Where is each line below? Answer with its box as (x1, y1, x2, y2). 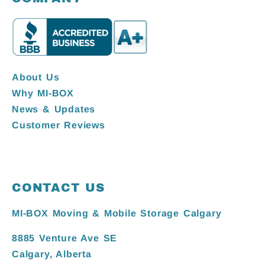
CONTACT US (12, 181, 105, 195)
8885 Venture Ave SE (12, 232, 118, 243)
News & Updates (12, 104, 96, 114)
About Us (12, 72, 60, 82)
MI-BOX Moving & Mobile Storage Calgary (12, 208, 222, 219)
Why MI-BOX (12, 88, 74, 98)
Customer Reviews (12, 119, 105, 130)
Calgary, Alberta (12, 248, 92, 259)
